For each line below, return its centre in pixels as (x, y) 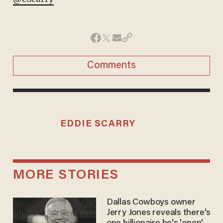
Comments (111, 65)
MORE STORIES (66, 176)
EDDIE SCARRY (98, 124)
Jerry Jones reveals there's (159, 213)
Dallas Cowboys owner (151, 203)
